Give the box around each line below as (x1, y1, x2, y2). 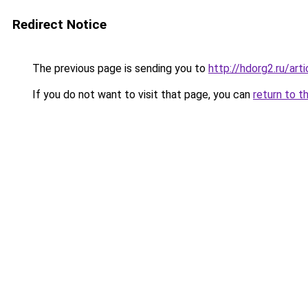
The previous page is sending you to (30, 62, 208, 75)
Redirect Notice (12, 16, 107, 32)
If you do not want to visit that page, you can (30, 88, 253, 101)
